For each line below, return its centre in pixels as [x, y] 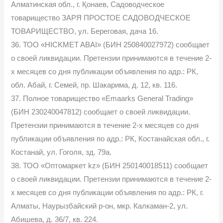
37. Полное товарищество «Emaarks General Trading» [102, 98]
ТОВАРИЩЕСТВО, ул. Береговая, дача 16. [85, 31]
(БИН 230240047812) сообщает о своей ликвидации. [101, 112]
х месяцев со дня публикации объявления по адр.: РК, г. [108, 192]
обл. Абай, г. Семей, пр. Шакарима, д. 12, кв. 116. [94, 85]
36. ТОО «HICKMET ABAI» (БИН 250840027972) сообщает [111, 45]
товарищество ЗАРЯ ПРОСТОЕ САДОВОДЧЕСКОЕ [101, 18]
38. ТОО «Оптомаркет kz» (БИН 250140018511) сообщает [110, 166]
